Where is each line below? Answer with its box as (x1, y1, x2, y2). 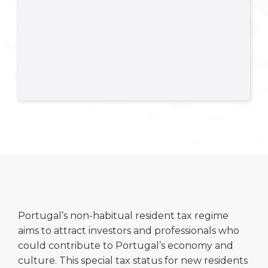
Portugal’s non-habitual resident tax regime (18, 209, 229, 221)
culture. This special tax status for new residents (18, 254, 248, 266)
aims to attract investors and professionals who (18, 224, 239, 236)
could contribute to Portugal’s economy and (18, 239, 233, 251)
